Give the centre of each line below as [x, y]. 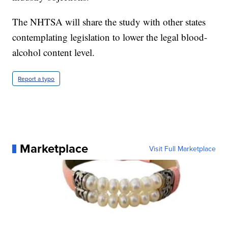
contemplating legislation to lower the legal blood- [110, 37]
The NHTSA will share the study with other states [109, 22]
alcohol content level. [54, 52]
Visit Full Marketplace [182, 149]
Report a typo [36, 79]
